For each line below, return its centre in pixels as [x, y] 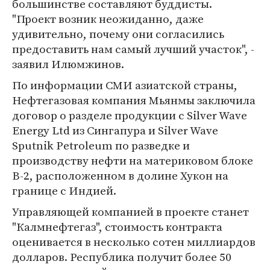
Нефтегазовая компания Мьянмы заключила [134, 100]
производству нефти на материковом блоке [133, 160]
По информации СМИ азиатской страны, [125, 85]
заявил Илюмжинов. [68, 64]
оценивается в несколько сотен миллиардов [134, 242]
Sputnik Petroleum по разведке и [101, 145]
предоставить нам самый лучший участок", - [133, 49]
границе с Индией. [64, 190]
